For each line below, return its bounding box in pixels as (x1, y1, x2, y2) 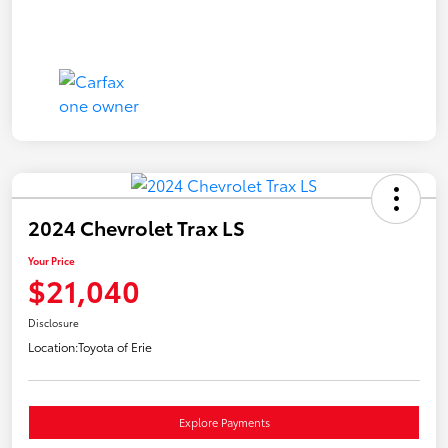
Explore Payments (178, 413, 270, 430)
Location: (28, 337, 78, 355)
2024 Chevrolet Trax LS (28, 212, 245, 241)
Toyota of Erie (78, 337, 152, 355)
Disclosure (28, 314, 79, 330)
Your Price (28, 252, 75, 268)
